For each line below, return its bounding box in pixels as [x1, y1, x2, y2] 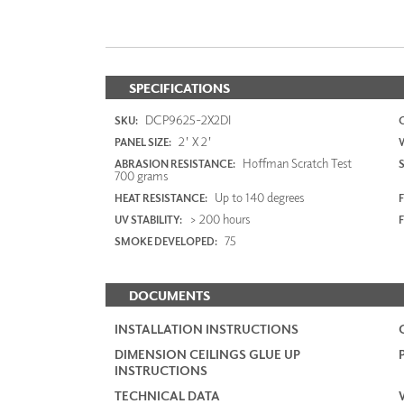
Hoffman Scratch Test [240, 155, 352, 171]
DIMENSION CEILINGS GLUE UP [115, 346, 300, 363]
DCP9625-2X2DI [142, 112, 231, 128]
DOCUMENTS [129, 288, 210, 304]
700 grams [115, 168, 168, 184]
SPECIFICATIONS [129, 80, 230, 96]
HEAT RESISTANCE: [115, 191, 207, 206]
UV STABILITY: [115, 213, 182, 227]
